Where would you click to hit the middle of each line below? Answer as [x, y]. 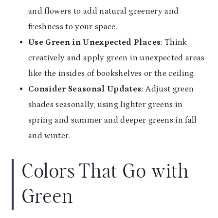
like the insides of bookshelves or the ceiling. [112, 74]
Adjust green [169, 89]
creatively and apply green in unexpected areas [117, 58]
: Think [174, 43]
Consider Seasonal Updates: [86, 89]
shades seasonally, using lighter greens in [106, 105]
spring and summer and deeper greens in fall [113, 120]
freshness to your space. [73, 27]
